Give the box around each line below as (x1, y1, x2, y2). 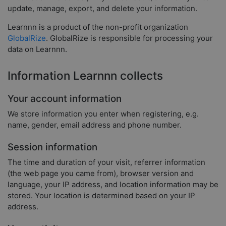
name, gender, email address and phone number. (8, 120, 182, 130)
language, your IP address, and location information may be (8, 179, 218, 189)
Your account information (8, 93, 122, 104)
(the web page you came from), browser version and (8, 168, 194, 178)
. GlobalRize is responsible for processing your (46, 33, 213, 43)
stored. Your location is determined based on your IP (8, 190, 195, 200)
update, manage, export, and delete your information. (8, 4, 197, 14)
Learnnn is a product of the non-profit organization (8, 22, 188, 32)
